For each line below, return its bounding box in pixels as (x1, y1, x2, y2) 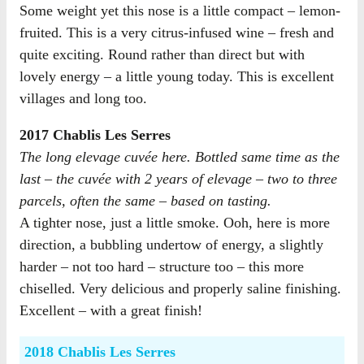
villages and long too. (19, 90, 147, 106)
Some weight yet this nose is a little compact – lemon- (19, 2, 340, 19)
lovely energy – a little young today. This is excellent (19, 68, 334, 84)
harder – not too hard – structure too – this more (19, 258, 304, 275)
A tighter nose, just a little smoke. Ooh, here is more (19, 214, 330, 231)
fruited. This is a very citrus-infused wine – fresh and (19, 24, 334, 41)
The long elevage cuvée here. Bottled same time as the (19, 149, 340, 165)
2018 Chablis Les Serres (24, 344, 176, 361)
